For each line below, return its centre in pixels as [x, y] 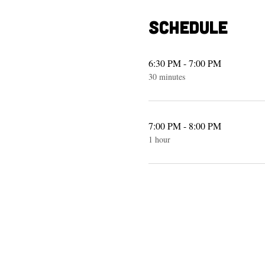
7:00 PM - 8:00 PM [185, 126]
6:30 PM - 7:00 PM [185, 63]
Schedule [188, 27]
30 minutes [167, 77]
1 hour [159, 139]
